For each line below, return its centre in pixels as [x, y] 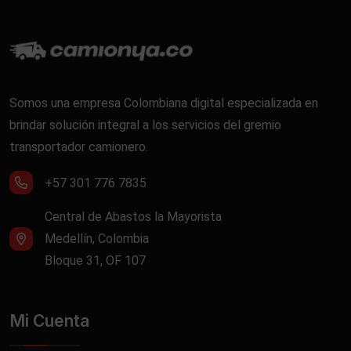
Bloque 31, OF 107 [95, 261]
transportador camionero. [79, 147]
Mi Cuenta [49, 321]
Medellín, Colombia [97, 239]
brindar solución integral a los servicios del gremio [145, 125]
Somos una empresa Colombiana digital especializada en [164, 103]
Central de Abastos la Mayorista [133, 217]
